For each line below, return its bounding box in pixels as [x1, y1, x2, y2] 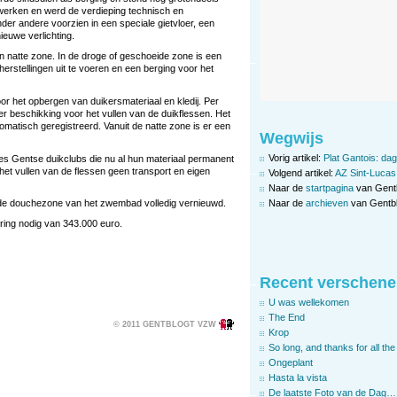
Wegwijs [260, 128, 323, 147]
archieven [306, 197, 348, 208]
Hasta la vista [269, 371, 327, 383]
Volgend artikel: [269, 167, 335, 178]
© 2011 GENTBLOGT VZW [113, 319, 216, 329]
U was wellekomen [269, 296, 349, 307]
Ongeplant [269, 356, 313, 368]
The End [269, 311, 305, 323]
